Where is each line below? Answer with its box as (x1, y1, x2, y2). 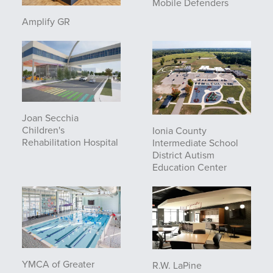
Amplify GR (22, 14, 70, 29)
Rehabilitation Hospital (22, 135, 118, 150)
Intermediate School (152, 136, 238, 151)
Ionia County (152, 124, 207, 138)
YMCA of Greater (22, 257, 94, 271)
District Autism (152, 148, 214, 163)
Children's (22, 123, 65, 138)
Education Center (152, 160, 227, 175)
